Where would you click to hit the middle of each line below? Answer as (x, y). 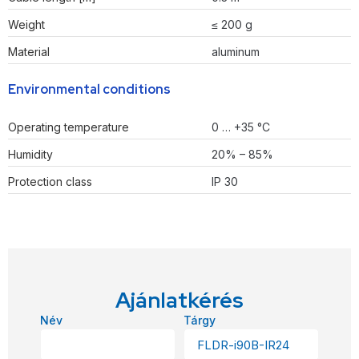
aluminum (236, 52)
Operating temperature (69, 127)
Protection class (50, 182)
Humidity (30, 155)
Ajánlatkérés (179, 301)
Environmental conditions (89, 90)
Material (29, 52)
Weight (26, 25)
